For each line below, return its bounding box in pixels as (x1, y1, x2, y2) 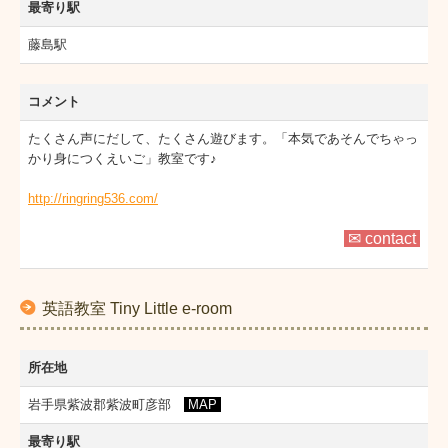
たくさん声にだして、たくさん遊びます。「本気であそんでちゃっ (28, 130, 418, 146)
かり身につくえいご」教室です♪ (28, 150, 217, 166)
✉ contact (344, 229, 420, 247)
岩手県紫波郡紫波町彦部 (28, 396, 184, 412)
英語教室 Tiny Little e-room (42, 299, 232, 317)
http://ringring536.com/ (28, 190, 158, 206)
